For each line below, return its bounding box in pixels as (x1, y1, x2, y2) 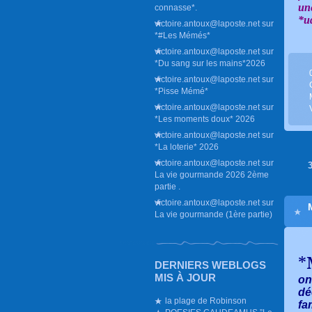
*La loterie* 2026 (155, 142, 219, 151)
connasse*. (155, 3, 197, 12)
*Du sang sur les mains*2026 (155, 58, 265, 68)
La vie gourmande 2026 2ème (155, 170, 269, 179)
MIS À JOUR (155, 272, 216, 283)
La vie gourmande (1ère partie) (155, 210, 272, 219)
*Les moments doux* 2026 (155, 114, 255, 123)
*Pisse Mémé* (155, 86, 208, 95)
